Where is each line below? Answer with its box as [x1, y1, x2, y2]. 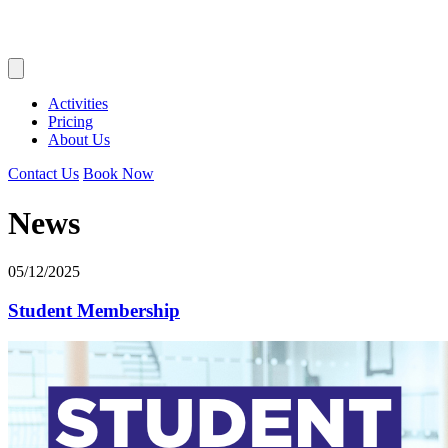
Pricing [48, 113, 93, 131]
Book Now [83, 165, 154, 183]
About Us [48, 131, 110, 149]
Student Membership [8, 299, 180, 321]
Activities [48, 95, 108, 113]
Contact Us [8, 165, 79, 183]
